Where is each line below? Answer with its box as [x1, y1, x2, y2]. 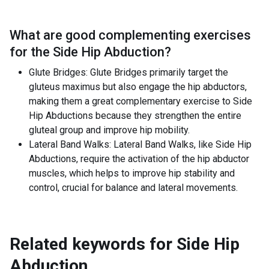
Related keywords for [10, 234, 172, 254]
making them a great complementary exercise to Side [29, 95, 252, 107]
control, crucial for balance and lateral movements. [29, 182, 238, 193]
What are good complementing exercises [10, 28, 251, 43]
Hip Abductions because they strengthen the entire [29, 110, 241, 121]
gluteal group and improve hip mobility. [29, 124, 190, 136]
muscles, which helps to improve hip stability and [29, 168, 235, 179]
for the [10, 44, 50, 59]
